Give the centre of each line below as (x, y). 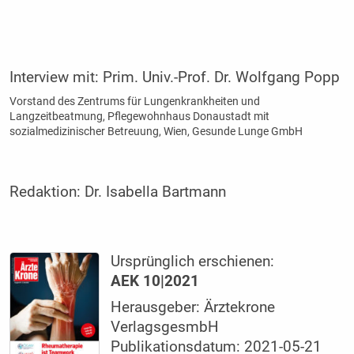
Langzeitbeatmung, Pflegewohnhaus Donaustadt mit (139, 117)
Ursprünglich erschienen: (193, 262)
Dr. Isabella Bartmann (155, 192)
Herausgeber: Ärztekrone (193, 308)
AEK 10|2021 (155, 282)
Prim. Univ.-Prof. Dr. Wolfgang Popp (221, 78)
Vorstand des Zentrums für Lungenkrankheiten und (134, 102)
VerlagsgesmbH (165, 328)
